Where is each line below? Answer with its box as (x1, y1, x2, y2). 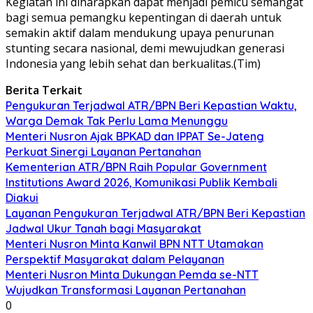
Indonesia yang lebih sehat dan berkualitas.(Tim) (6, 55, 261, 71)
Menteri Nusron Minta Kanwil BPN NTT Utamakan (6, 236, 263, 251)
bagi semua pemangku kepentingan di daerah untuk (6, 9, 282, 25)
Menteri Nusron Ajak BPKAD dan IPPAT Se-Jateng (6, 129, 264, 143)
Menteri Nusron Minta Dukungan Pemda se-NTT (6, 267, 259, 282)
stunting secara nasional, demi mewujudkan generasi (6, 40, 284, 56)
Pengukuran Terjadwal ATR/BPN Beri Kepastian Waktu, (6, 98, 297, 112)
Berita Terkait (6, 82, 82, 98)
